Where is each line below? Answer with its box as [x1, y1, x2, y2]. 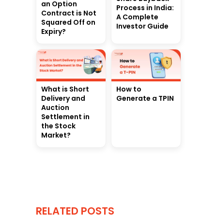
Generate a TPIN [116, 93, 174, 104]
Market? [41, 130, 71, 140]
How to [116, 84, 141, 94]
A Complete [116, 12, 158, 22]
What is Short [41, 84, 89, 94]
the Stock [41, 121, 76, 131]
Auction [41, 103, 69, 113]
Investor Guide [116, 21, 169, 31]
